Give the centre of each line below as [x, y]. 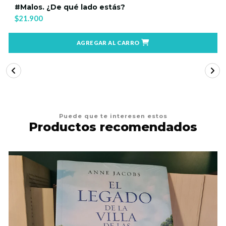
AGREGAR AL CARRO [108, 43]
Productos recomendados [113, 127]
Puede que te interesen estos [113, 116]
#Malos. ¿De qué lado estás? [70, 7]
